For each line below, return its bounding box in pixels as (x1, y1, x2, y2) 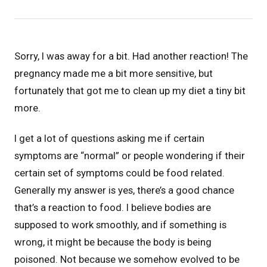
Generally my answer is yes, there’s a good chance (14, 184, 234, 197)
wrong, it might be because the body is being (14, 236, 212, 249)
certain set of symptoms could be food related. (14, 167, 225, 179)
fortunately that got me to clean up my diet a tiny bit (14, 84, 246, 97)
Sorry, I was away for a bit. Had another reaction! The (14, 49, 248, 62)
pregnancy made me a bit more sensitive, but (14, 67, 213, 79)
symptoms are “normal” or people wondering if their (14, 150, 245, 162)
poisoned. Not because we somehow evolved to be (14, 253, 240, 266)
